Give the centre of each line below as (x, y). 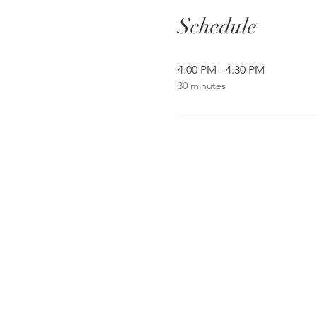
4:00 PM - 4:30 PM (221, 69)
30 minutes (201, 85)
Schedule (217, 26)
